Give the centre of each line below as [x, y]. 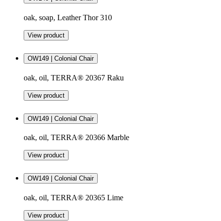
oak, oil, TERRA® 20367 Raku [74, 77]
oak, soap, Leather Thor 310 [68, 17]
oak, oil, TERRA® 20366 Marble [76, 138]
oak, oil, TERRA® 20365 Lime [74, 198]
